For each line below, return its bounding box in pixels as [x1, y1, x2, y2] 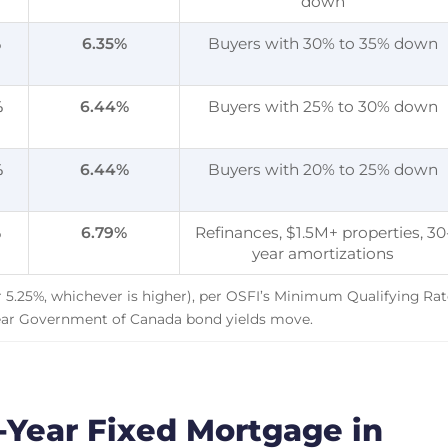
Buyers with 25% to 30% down [208, 96, 439, 116]
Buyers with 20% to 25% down [208, 159, 439, 179]
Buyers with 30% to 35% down [208, 33, 439, 53]
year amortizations [252, 243, 395, 263]
